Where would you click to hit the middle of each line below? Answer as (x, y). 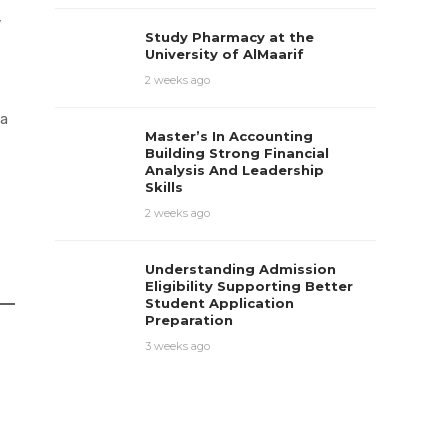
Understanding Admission (241, 269)
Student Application (220, 303)
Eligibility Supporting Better (249, 286)
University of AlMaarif (227, 54)
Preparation (191, 320)
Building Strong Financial (237, 153)
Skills (166, 187)
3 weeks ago (178, 346)
